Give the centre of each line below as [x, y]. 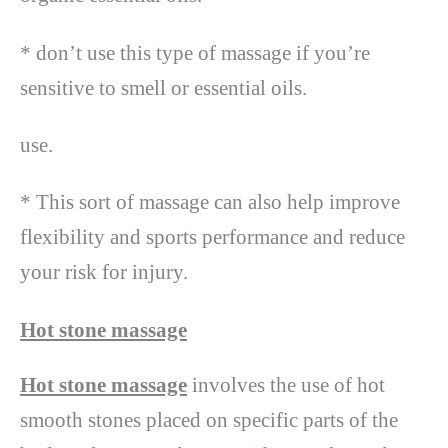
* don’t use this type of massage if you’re [195, 52]
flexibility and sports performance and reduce [212, 237]
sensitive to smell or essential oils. [163, 87]
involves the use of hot [286, 384]
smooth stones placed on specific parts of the [209, 419]
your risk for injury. [104, 272]
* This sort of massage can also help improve [210, 202]
